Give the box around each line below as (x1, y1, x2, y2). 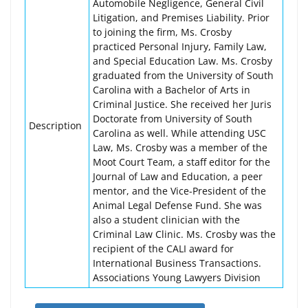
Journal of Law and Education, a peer (93, 170, 263, 183)
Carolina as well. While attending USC (93, 126, 266, 140)
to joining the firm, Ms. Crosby (93, 25, 232, 38)
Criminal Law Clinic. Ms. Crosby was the (93, 228, 276, 241)
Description (29, 119, 82, 132)
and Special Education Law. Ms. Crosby (93, 54, 272, 67)
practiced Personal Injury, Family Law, (93, 40, 267, 53)
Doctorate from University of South (93, 112, 252, 125)
